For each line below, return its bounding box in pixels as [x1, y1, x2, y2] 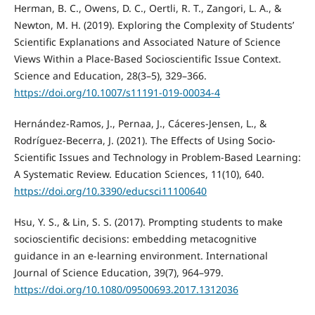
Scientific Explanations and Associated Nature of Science [13, 35, 281, 49]
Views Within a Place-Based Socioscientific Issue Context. [13, 52, 281, 66]
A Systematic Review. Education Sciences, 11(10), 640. [13, 167, 264, 181]
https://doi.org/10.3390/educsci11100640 [13, 184, 207, 198]
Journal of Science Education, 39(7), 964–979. [13, 266, 224, 280]
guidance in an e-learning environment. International [13, 249, 268, 263]
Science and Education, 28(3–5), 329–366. [13, 69, 207, 83]
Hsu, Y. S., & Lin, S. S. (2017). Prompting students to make [13, 215, 283, 229]
